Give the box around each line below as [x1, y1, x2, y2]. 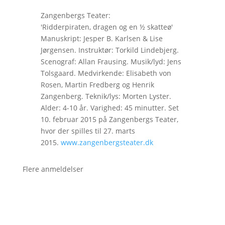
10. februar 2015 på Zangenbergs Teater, [40, 114, 178, 124]
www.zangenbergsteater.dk [60, 137, 153, 147]
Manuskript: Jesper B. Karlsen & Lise [40, 33, 163, 43]
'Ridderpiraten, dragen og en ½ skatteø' [40, 22, 173, 32]
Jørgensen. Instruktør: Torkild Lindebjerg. [40, 45, 179, 55]
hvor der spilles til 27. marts [40, 126, 135, 136]
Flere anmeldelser [22, 164, 83, 174]
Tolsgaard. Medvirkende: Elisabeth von [40, 68, 171, 78]
